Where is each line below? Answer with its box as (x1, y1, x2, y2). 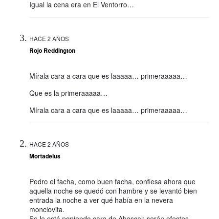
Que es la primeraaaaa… (29, 88, 108, 98)
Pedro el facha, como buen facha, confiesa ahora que (29, 176, 196, 186)
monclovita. (29, 204, 65, 214)
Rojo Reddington (29, 45, 75, 55)
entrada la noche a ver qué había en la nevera (29, 195, 173, 205)
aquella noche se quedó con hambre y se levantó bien (29, 185, 197, 196)
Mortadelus (29, 151, 61, 160)
